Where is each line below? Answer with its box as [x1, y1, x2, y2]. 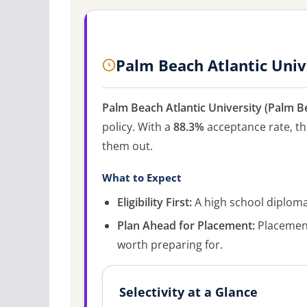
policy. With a [102, 119, 173, 134]
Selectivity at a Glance [119, 283, 258, 300]
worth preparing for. [117, 236, 223, 252]
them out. [102, 138, 153, 153]
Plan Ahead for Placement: [117, 217, 255, 233]
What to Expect [102, 171, 182, 184]
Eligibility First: [117, 194, 192, 210]
